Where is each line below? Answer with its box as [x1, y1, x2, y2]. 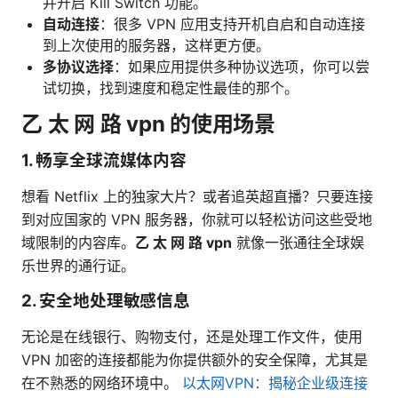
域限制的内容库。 [21, 234, 135, 252]
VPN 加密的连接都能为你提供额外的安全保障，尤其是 [21, 351, 368, 370]
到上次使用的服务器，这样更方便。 [43, 36, 270, 55]
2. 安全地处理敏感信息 [21, 291, 190, 312]
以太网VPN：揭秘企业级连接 [182, 374, 368, 393]
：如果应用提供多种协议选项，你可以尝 [114, 58, 370, 76]
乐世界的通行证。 [21, 257, 135, 275]
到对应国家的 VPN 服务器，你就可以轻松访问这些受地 [21, 211, 372, 229]
